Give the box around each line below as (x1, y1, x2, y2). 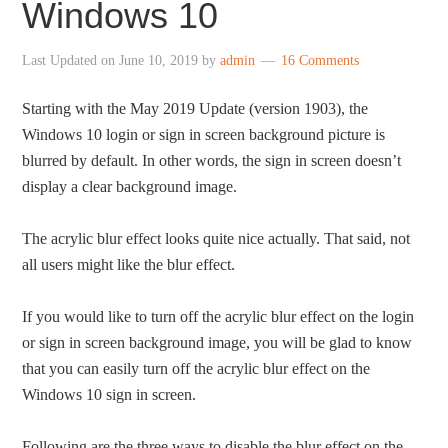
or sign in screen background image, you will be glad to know (22, 334, 413, 351)
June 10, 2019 (119, 53, 199, 68)
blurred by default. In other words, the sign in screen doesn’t (22, 152, 402, 169)
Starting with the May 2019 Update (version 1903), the (22, 100, 369, 117)
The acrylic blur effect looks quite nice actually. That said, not (22, 230, 411, 247)
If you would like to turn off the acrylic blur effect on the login (22, 308, 415, 325)
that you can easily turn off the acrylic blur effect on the (22, 360, 371, 377)
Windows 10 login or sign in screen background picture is (22, 126, 386, 143)
